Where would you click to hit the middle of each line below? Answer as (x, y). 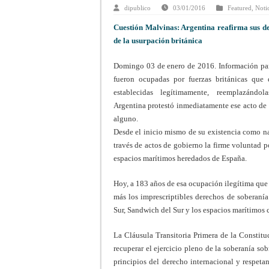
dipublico (138, 8)
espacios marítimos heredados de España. (180, 158)
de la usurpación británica (158, 40)
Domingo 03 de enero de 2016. (166, 65)
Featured (240, 8)
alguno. (126, 118)
